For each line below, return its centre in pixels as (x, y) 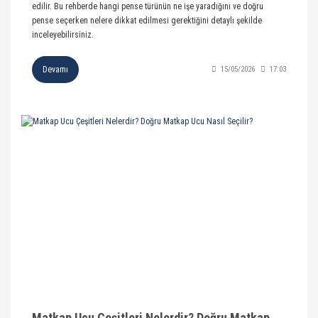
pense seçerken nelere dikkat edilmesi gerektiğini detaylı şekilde (147, 20)
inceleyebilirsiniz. (63, 34)
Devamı (55, 69)
